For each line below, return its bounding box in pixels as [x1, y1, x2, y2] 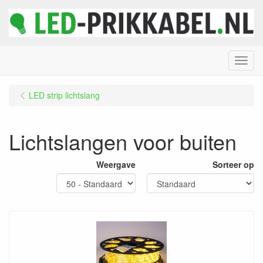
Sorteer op [213, 158, 254, 170]
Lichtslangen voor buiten [9, 126, 237, 156]
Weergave [96, 158, 136, 170]
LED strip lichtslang [29, 89, 100, 101]
